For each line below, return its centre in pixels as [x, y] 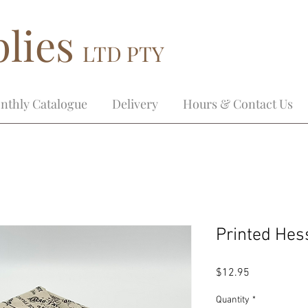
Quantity [233, 300]
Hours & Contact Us [238, 104]
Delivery [135, 104]
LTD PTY [123, 54]
